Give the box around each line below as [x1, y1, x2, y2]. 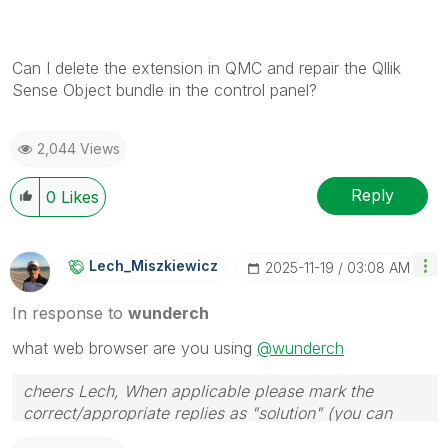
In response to [12, 302, 128, 323]
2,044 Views [37, 139, 120, 157]
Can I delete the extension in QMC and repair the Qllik [12, 57, 401, 78]
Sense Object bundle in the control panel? [12, 79, 317, 100]
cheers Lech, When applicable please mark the [23, 380, 373, 401]
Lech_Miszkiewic [89, 256, 210, 274]
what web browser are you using [12, 337, 257, 358]
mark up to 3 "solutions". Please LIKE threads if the [23, 424, 402, 445]
